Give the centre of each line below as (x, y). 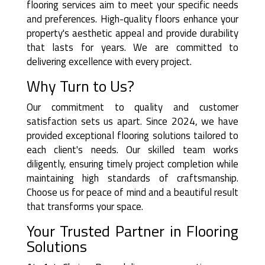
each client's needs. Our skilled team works (132, 149)
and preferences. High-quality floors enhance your (132, 19)
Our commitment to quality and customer (132, 107)
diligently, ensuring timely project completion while (132, 164)
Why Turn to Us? (80, 86)
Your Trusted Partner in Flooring (132, 231)
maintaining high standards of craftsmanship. (132, 178)
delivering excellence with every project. (109, 61)
